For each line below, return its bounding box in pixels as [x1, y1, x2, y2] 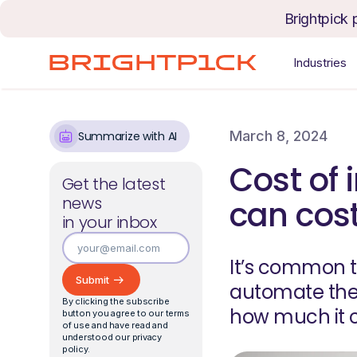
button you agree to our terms [61, 308, 190, 319]
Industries [292, 55, 347, 70]
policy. [61, 343, 91, 355]
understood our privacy [61, 331, 162, 343]
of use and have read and [61, 320, 168, 331]
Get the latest [61, 173, 166, 195]
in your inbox [61, 211, 157, 233]
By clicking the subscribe [61, 296, 170, 307]
